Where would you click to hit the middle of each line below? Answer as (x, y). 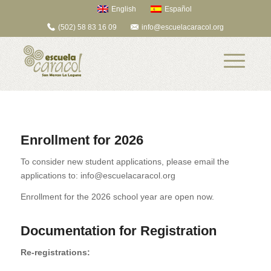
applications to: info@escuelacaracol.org (98, 175)
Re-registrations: (55, 252)
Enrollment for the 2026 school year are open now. (117, 196)
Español (178, 9)
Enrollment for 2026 (82, 140)
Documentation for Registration (118, 230)
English (123, 9)
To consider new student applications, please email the (125, 161)
